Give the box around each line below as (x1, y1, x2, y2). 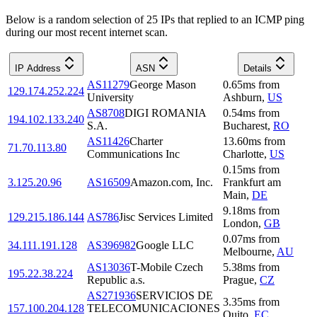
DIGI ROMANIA (125, 106, 206, 119)
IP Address (14, 62, 61, 74)
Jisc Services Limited (119, 210, 213, 223)
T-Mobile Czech (130, 260, 203, 273)
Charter (129, 134, 163, 147)
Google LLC (136, 238, 194, 251)
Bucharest (223, 119, 267, 132)
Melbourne (223, 245, 272, 258)
